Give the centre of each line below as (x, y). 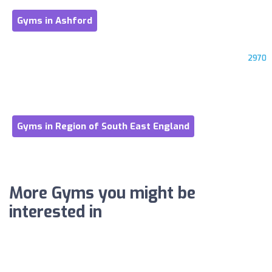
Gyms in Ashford (55, 20)
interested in (56, 212)
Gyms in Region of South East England (103, 126)
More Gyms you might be (102, 193)
